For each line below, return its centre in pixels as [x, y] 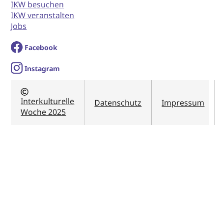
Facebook [41, 48]
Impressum [183, 103]
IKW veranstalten [43, 15]
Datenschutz [118, 103]
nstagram [44, 69]
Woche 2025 [43, 112]
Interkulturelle [48, 101]
